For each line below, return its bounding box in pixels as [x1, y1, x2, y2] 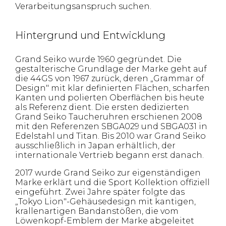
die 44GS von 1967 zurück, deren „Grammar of [15, 74, 204, 83]
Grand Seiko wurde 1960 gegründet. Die [15, 54, 182, 64]
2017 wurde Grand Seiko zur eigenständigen [15, 168, 201, 178]
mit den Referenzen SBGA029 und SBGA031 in [15, 122, 207, 131]
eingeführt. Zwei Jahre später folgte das [15, 187, 185, 197]
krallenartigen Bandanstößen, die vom [15, 206, 179, 216]
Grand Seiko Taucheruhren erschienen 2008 [15, 112, 202, 122]
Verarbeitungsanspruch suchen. [15, 2, 151, 11]
